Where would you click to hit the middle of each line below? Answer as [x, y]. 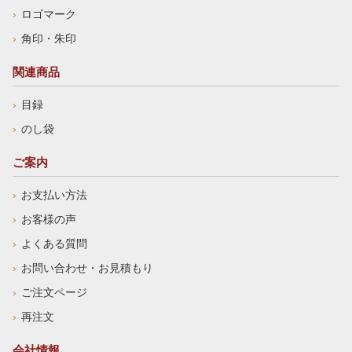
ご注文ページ [54, 293]
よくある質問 [54, 244]
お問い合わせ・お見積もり [87, 268]
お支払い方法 [54, 195]
